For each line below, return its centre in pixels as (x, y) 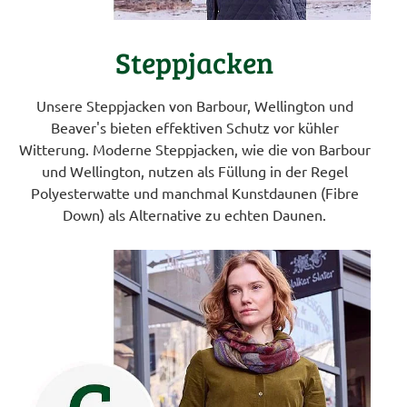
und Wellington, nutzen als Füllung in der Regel (194, 170)
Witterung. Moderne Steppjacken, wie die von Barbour (194, 149)
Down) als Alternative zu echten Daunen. (194, 214)
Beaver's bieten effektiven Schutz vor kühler (194, 127)
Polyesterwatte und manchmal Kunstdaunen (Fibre (194, 192)
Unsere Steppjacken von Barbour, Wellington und (194, 105)
